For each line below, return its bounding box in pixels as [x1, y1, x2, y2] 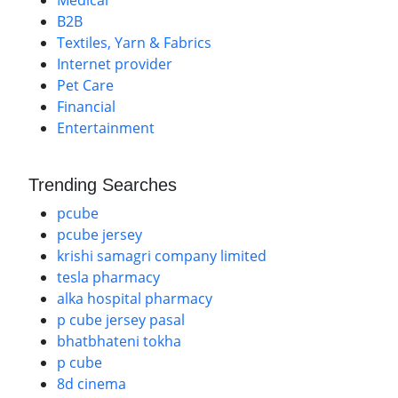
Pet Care [57, 76, 114, 95]
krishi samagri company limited [57, 246, 267, 266]
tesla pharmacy [57, 267, 160, 287]
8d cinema [57, 374, 126, 394]
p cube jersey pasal [57, 310, 185, 330]
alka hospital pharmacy [57, 289, 212, 308]
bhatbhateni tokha [57, 331, 181, 351]
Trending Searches [28, 175, 177, 195]
